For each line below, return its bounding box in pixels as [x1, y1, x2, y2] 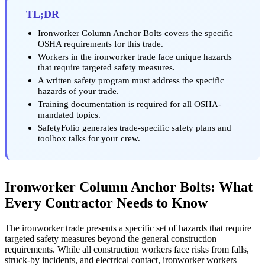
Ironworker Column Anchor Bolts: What [5, 179, 253, 195]
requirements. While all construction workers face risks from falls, [5, 244, 249, 254]
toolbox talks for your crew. [38, 132, 140, 143]
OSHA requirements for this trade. [38, 38, 163, 49]
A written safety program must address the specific [38, 75, 224, 85]
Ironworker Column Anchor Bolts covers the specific [38, 27, 233, 38]
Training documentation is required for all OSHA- [38, 98, 221, 109]
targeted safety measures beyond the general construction [5, 233, 216, 244]
